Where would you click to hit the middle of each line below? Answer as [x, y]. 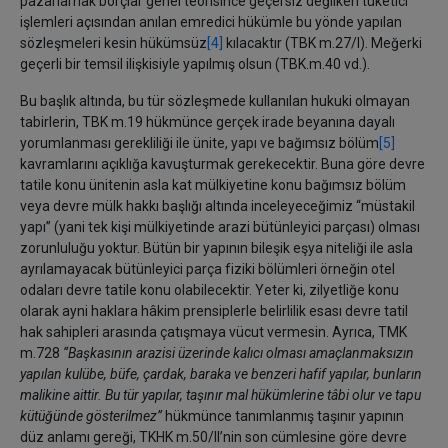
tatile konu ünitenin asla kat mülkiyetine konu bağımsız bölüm [213, 185]
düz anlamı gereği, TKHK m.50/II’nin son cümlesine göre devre [213, 437]
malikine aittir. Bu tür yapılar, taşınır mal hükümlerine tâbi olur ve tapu [220, 395]
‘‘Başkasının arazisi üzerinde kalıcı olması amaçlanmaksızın [238, 353]
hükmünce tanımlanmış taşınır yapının [283, 416]
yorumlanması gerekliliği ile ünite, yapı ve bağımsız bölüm [199, 143]
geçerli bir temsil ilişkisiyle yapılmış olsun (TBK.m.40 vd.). [195, 64]
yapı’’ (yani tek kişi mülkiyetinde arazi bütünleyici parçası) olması [220, 227]
